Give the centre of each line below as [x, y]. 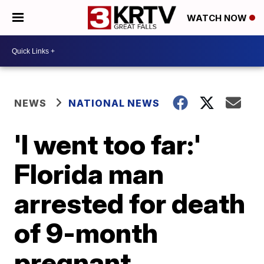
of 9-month [86, 233]
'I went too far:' [108, 144]
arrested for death [130, 203]
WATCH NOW [218, 18]
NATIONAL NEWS [114, 103]
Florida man [89, 174]
